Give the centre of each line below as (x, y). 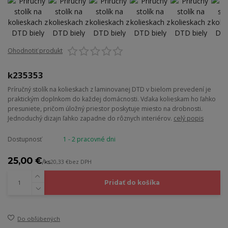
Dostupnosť (25, 139)
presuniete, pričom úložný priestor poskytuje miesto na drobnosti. (105, 109)
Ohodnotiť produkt (35, 51)
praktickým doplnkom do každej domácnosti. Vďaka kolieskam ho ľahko (112, 99)
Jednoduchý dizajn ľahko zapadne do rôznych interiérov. (91, 119)
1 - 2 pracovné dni (89, 139)
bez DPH (80, 162)
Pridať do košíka (132, 183)
